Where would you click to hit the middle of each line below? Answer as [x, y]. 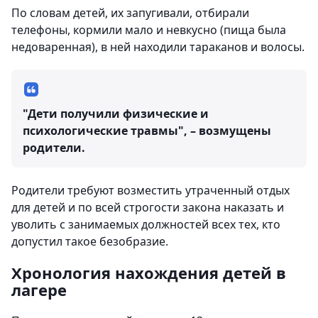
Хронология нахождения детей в [149, 273]
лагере [39, 290]
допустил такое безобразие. [90, 241]
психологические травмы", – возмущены [147, 131]
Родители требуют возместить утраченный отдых [150, 190]
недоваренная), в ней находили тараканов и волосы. [158, 47]
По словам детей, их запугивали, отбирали [130, 13]
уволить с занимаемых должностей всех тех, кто [146, 224]
